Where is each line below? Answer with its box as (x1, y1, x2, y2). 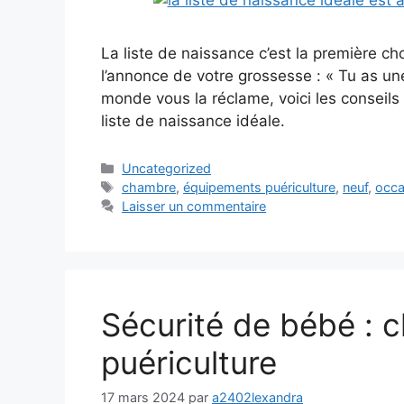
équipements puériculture (183, 179, 336, 196)
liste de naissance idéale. (101, 112, 285, 131)
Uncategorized (122, 161, 212, 177)
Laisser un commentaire (122, 198, 267, 215)
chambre (122, 179, 177, 196)
